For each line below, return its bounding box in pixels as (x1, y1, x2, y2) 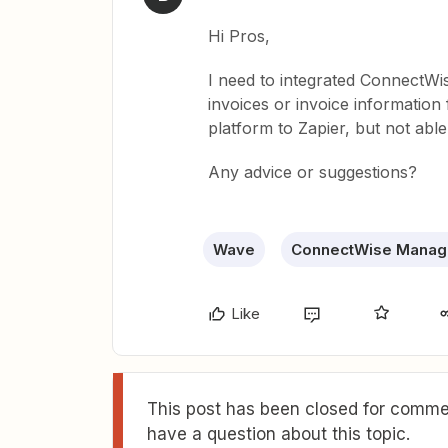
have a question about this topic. (147, 424, 410, 444)
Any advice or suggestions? (208, 162, 417, 182)
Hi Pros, (208, 26, 270, 46)
